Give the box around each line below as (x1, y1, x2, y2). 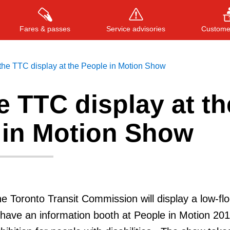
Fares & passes (20, 24, 70, 33)
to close (165, 106, 195, 116)
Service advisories (106, 24, 165, 33)
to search (92, 106, 128, 116)
